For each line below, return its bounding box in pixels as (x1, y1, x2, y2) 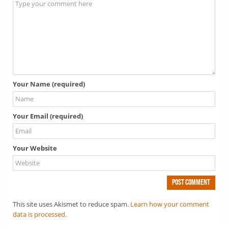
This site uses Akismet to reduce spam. (13, 199, 130, 209)
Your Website (13, 143, 57, 153)
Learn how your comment (130, 199, 209, 209)
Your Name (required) (13, 79, 85, 89)
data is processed (13, 209, 65, 219)
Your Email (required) (13, 111, 83, 121)
